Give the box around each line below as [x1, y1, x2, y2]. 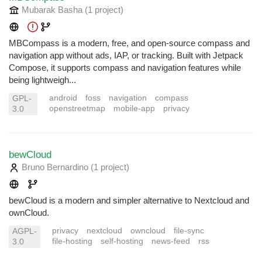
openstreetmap [49, 104, 105, 113]
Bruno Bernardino [19, 162, 91, 173]
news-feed [151, 237, 190, 246]
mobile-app [113, 104, 155, 113]
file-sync [174, 226, 204, 236]
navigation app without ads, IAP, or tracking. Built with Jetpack [9, 50, 243, 61]
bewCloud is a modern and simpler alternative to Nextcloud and [9, 195, 249, 206]
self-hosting [101, 237, 143, 246]
